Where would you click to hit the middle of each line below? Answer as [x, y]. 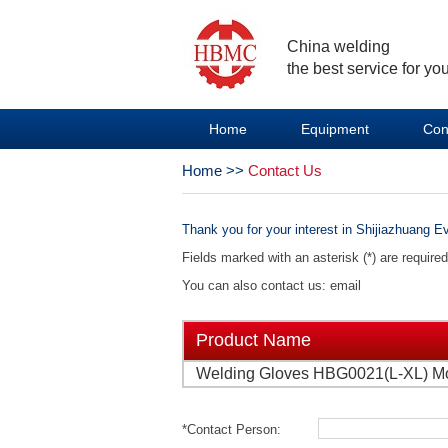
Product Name [253, 340]
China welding [338, 46]
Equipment [335, 129]
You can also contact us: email [271, 285]
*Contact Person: [231, 428]
